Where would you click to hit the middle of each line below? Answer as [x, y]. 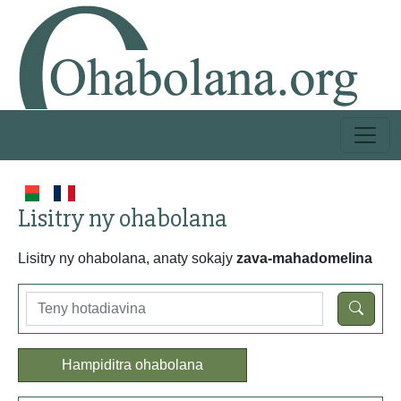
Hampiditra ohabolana [132, 365]
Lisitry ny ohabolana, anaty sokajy [127, 258]
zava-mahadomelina [304, 258]
